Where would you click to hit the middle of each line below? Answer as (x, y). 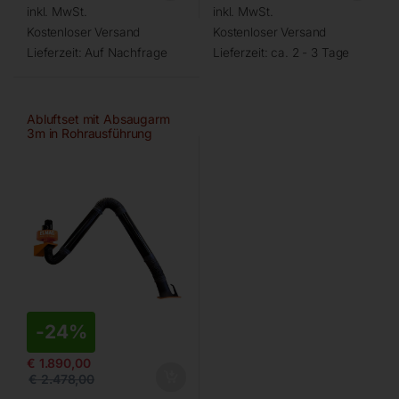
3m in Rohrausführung (90, 133)
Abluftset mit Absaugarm (98, 118)
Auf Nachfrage (126, 52)
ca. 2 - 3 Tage (310, 52)
